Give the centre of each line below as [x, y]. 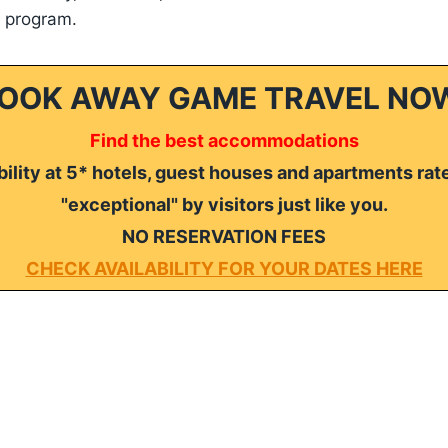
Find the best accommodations [224, 140]
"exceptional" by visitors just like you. [224, 204]
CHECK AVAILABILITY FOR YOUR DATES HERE [224, 268]
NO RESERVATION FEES [224, 236]
